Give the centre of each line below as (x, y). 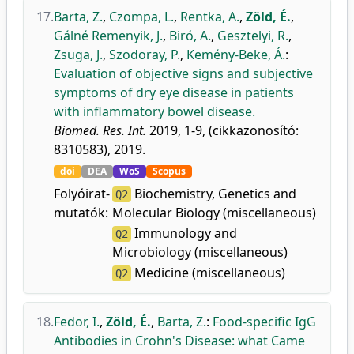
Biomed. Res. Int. (100, 130)
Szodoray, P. (145, 55)
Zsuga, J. (78, 55)
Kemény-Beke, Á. (236, 55)
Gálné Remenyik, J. (108, 36)
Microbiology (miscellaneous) (200, 252)
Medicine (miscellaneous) (208, 273)
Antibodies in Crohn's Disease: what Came (179, 341)
